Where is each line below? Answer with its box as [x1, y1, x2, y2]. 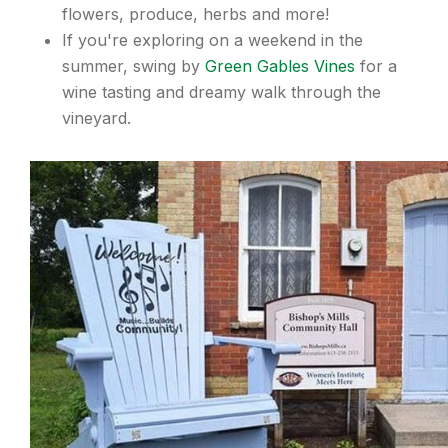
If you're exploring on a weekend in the [62, 29, 363, 50]
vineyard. [62, 107, 131, 128]
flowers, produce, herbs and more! [62, 3, 329, 24]
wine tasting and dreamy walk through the [62, 81, 381, 102]
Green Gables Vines [205, 55, 355, 76]
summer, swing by [62, 55, 205, 76]
